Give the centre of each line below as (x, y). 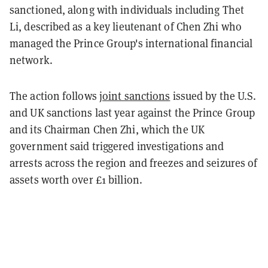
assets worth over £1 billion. (76, 179)
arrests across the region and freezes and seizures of (134, 163)
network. (31, 60)
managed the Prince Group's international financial (131, 43)
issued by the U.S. (213, 96)
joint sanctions (135, 96)
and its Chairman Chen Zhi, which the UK (107, 129)
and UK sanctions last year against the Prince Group (133, 112)
